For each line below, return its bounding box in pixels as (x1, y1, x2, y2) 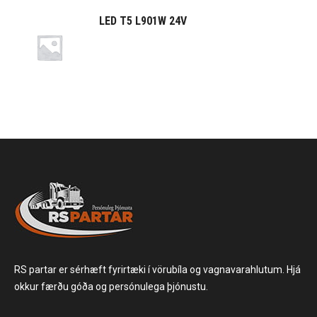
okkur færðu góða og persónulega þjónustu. (14, 281, 208, 292)
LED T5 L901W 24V (99, 14, 187, 28)
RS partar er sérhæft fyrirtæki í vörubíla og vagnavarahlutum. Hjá (14, 264, 301, 275)
